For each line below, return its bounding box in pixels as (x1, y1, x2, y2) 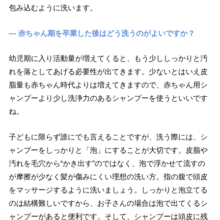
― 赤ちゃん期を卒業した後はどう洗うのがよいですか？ (8, 28, 195, 37)
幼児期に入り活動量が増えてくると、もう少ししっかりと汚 (8, 54, 208, 63)
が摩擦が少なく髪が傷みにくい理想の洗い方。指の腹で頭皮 (8, 172, 208, 181)
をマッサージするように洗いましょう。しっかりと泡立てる (8, 186, 208, 194)
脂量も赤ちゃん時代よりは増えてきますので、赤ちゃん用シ (8, 81, 208, 89)
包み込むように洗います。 (8, 3, 97, 12)
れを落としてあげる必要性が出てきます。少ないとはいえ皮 (8, 67, 208, 76)
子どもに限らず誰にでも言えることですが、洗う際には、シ (8, 133, 208, 141)
